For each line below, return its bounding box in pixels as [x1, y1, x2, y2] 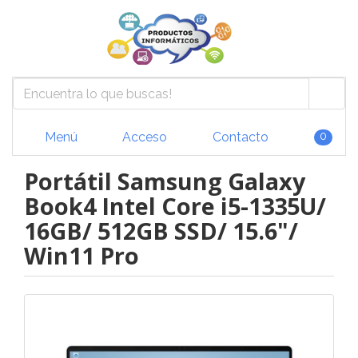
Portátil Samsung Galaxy [24, 165, 305, 197]
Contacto [209, 129, 268, 145]
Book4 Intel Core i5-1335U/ [24, 190, 326, 221]
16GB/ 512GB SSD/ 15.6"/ [24, 215, 298, 246]
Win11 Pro [24, 240, 139, 271]
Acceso [119, 129, 167, 145]
